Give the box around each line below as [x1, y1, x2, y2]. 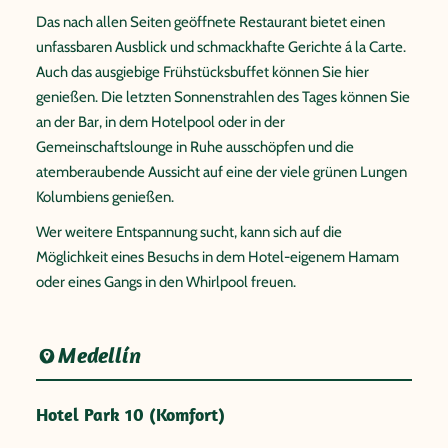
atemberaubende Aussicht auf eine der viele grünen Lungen [36, 163, 407, 181]
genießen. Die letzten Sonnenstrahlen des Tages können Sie [36, 88, 410, 106]
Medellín [58, 342, 142, 369]
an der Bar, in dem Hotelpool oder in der [36, 113, 285, 131]
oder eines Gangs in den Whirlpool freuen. [36, 273, 296, 291]
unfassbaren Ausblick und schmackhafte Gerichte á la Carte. [36, 38, 406, 56]
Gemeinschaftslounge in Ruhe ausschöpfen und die [36, 138, 354, 156]
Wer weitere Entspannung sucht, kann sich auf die [36, 223, 342, 241]
